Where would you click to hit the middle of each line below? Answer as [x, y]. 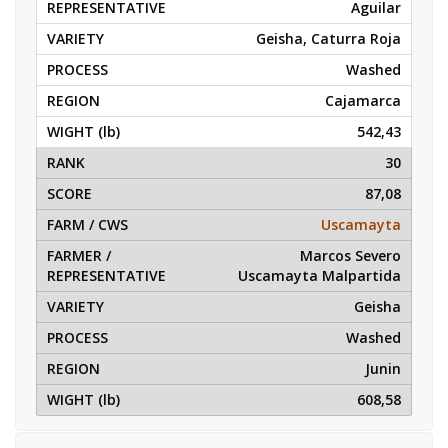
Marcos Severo [350, 255]
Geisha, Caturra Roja [328, 38]
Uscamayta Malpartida [319, 275]
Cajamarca [363, 100]
